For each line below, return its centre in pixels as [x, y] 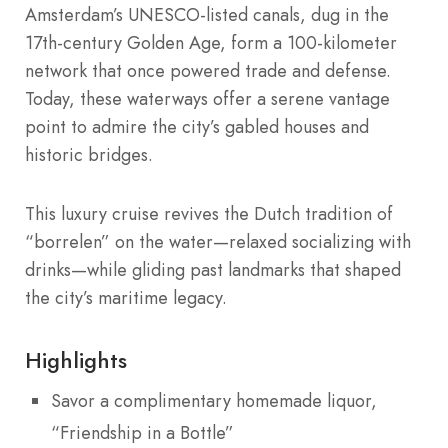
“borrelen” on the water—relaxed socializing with [218, 241]
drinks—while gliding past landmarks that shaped [213, 269]
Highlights [76, 359]
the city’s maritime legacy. [126, 297]
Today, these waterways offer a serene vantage [207, 98]
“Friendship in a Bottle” [142, 432]
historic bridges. [89, 154]
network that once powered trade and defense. [208, 70]
